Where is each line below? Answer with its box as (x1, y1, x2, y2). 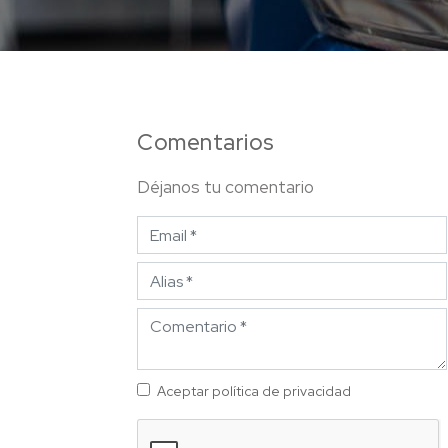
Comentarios (137, 128, 275, 157)
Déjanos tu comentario (137, 176, 314, 198)
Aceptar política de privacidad (157, 382, 351, 400)
